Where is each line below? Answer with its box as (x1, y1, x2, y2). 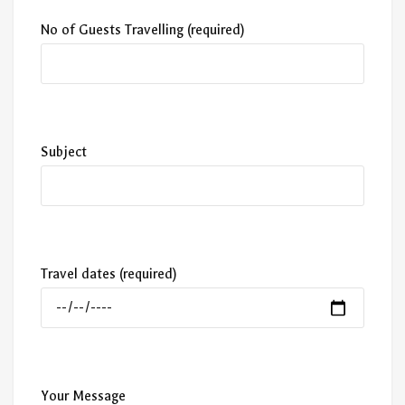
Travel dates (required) (41, 265, 177, 282)
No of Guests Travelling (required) (41, 21, 245, 38)
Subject (41, 143, 87, 160)
